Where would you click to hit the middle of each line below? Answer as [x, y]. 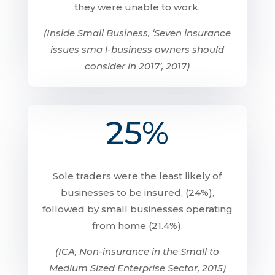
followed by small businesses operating [137, 209]
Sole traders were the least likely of [137, 176]
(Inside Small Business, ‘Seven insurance [137, 33]
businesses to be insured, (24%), [137, 192]
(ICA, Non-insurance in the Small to [137, 251]
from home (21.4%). [137, 226]
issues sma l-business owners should [137, 49]
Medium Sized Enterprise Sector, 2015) [137, 268]
